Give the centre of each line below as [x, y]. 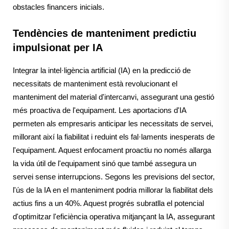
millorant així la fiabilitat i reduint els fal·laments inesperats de [114, 137]
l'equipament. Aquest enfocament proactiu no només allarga [112, 150]
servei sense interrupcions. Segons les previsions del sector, [114, 177]
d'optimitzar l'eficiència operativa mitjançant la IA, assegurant [114, 217]
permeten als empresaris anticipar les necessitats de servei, [113, 124]
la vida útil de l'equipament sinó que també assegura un [105, 164]
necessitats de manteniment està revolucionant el [95, 84]
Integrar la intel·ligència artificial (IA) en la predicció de [102, 71]
